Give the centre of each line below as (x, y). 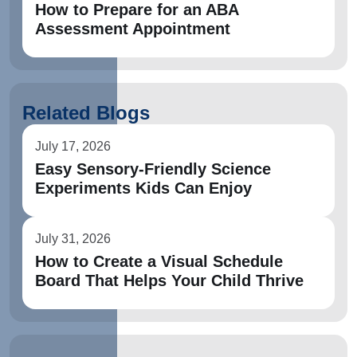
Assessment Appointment (133, 29)
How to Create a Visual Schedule (159, 261)
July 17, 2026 (73, 146)
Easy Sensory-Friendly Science (153, 169)
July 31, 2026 (73, 239)
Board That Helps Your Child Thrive (169, 280)
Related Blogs (86, 113)
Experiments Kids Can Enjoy (143, 188)
